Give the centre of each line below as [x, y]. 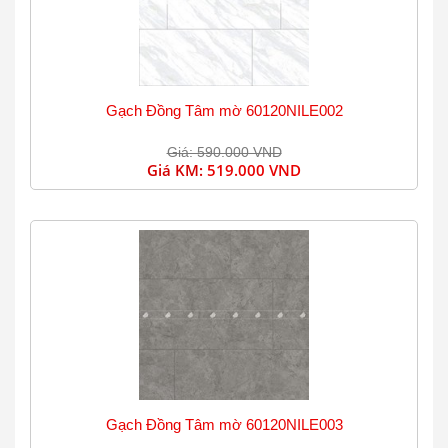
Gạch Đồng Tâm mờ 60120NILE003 [224, 424]
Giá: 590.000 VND [224, 152]
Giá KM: [177, 170]
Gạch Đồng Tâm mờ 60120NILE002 [224, 110]
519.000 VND [254, 170]
